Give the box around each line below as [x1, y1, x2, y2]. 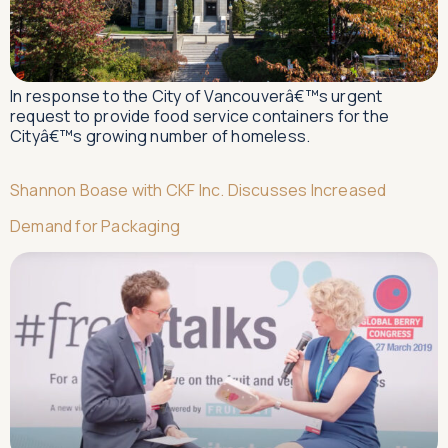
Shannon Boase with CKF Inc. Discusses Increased [10, 178, 387, 201]
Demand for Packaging [10, 214, 180, 237]
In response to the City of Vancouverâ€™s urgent [10, 84, 383, 107]
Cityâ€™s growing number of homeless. [10, 124, 311, 147]
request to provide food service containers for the [10, 104, 390, 127]
